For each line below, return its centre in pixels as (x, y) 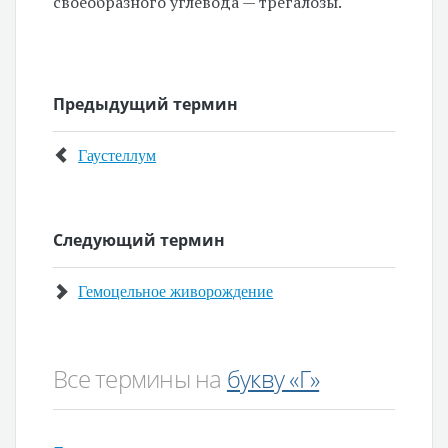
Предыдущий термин (146, 104)
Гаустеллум (117, 154)
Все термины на (140, 378)
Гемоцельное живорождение (176, 290)
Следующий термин (139, 240)
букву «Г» (273, 378)
